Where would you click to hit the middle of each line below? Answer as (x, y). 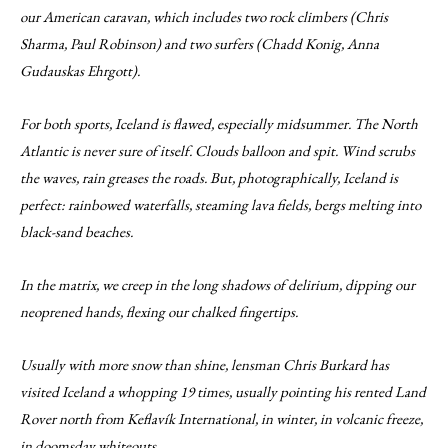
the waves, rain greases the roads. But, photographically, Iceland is (209, 177)
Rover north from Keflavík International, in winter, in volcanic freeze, (221, 418)
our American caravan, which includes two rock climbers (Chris (204, 16)
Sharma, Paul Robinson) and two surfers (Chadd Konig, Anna (199, 43)
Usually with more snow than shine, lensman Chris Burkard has (204, 364)
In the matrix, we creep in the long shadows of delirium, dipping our (217, 284)
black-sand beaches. (76, 231)
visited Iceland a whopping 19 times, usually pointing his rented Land (223, 391)
